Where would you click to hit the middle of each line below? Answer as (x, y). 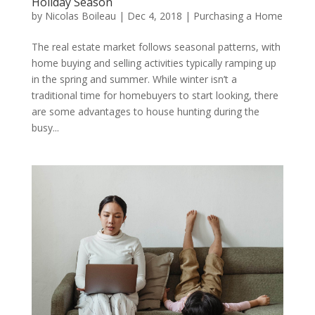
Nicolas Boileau (80, 16)
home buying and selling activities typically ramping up (154, 63)
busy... (45, 128)
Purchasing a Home (238, 16)
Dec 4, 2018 (154, 16)
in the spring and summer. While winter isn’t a (134, 79)
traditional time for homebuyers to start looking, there (155, 96)
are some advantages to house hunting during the (145, 112)
